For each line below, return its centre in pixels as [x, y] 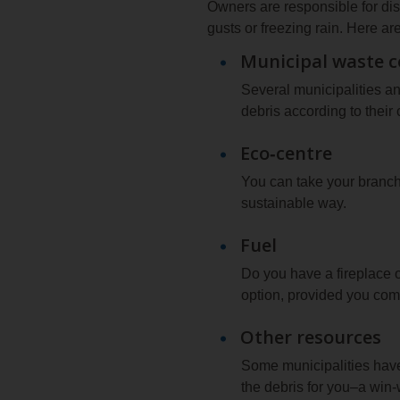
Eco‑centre [286, 153]
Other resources [311, 337]
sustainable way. [294, 203]
